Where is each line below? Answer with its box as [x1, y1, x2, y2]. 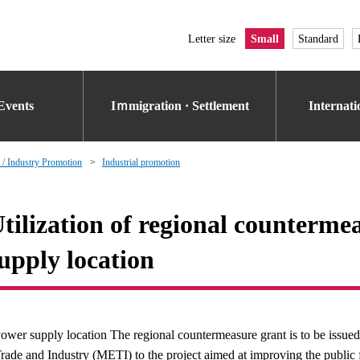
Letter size [188, 32, 235, 45]
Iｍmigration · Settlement [111, 99, 249, 112]
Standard [298, 32, 338, 45]
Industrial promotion [102, 157, 180, 168]
